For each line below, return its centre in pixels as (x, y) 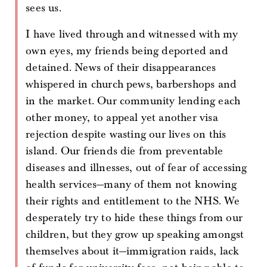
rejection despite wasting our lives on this (126, 134)
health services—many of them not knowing (131, 184)
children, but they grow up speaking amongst (135, 235)
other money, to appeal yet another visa (122, 118)
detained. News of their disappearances (121, 68)
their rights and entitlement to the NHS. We (133, 201)
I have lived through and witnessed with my (132, 34)
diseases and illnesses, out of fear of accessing (136, 168)
